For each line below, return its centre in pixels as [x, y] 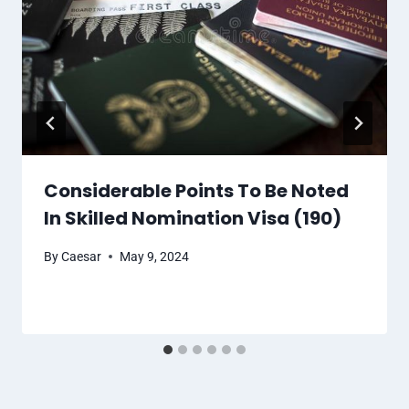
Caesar [82, 257]
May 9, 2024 [155, 257]
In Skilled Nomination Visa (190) [193, 219]
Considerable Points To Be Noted [196, 191]
